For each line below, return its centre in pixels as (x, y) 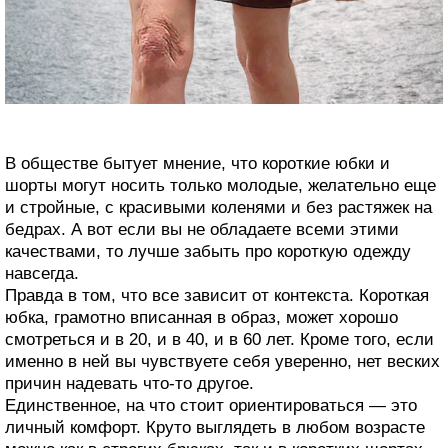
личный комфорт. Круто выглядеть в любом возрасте (215, 428)
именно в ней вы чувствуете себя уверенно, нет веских (222, 362)
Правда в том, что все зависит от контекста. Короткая (217, 296)
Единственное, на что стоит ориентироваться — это (211, 406)
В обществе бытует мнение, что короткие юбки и (197, 164)
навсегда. (42, 274)
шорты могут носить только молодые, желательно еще (220, 186)
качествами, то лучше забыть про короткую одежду (208, 252)
